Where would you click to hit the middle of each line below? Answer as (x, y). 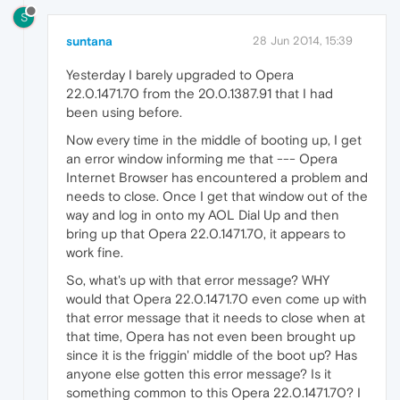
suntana (89, 41)
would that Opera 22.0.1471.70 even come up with (217, 298)
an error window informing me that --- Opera (202, 158)
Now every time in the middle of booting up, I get (214, 139)
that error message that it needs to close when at (216, 317)
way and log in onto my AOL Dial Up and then (203, 214)
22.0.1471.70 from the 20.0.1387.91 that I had (200, 93)
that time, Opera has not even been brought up (211, 336)
